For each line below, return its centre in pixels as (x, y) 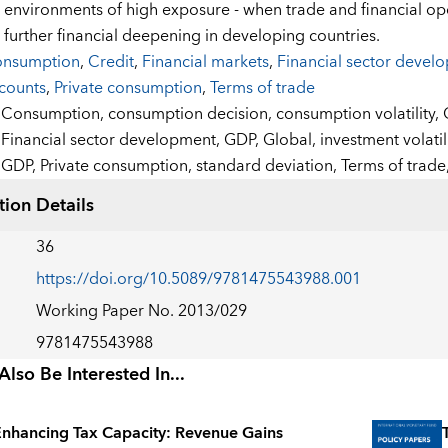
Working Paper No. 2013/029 (141, 311)
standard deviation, (268, 166)
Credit (110, 62)
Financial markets (205, 62)
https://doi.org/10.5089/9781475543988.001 (198, 279)
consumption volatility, (359, 114)
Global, (291, 140)
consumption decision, (191, 114)
